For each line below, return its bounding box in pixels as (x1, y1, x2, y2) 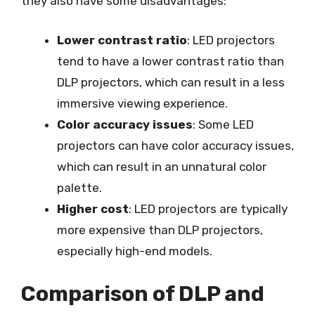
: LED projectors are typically (129, 201, 288, 216)
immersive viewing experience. (57, 96, 228, 110)
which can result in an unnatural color (57, 159, 266, 174)
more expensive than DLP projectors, (57, 222, 263, 237)
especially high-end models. (57, 243, 212, 258)
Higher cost (57, 201, 129, 216)
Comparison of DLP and (21, 281, 264, 307)
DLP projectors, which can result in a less (57, 75, 285, 89)
